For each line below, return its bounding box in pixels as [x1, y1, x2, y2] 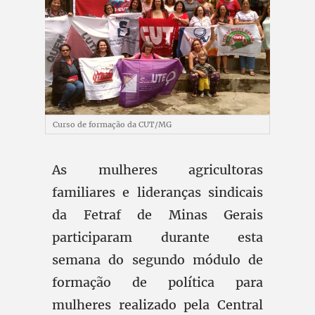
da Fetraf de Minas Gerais [52, 207, 263, 223]
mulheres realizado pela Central [52, 297, 263, 313]
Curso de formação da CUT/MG [53, 120, 172, 129]
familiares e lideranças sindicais [52, 184, 263, 200]
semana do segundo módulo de [52, 252, 263, 268]
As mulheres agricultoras [52, 162, 263, 178]
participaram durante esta [52, 229, 263, 245]
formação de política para [52, 274, 263, 290]
